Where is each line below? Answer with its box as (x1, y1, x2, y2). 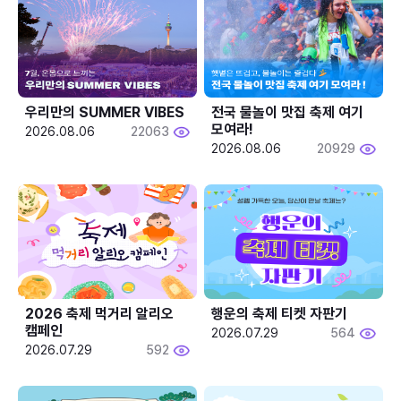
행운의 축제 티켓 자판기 (211, 304, 348, 322)
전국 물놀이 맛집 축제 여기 (211, 103, 364, 121)
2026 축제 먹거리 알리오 (25, 304, 174, 322)
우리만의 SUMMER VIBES (25, 103, 184, 121)
